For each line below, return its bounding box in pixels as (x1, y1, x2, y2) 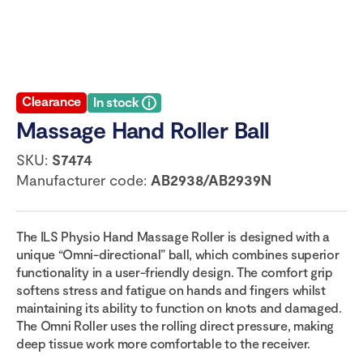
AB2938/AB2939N (151, 171, 271, 190)
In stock (93, 94, 143, 110)
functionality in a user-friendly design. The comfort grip (16, 264, 333, 280)
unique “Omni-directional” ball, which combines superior (16, 246, 340, 263)
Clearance (22, 93, 82, 109)
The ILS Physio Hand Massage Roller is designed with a (16, 228, 331, 245)
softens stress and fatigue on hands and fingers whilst (16, 282, 326, 298)
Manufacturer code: (16, 171, 151, 190)
